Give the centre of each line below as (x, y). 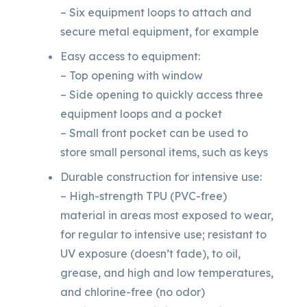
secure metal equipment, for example (160, 31)
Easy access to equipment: (130, 56)
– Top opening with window (132, 75)
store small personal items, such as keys (164, 152)
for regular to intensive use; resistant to (163, 234)
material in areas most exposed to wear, (167, 215)
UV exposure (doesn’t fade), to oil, (150, 253)
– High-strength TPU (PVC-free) (144, 196)
